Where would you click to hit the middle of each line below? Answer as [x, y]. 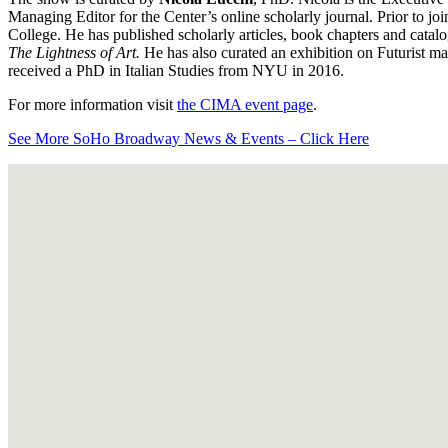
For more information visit [92, 105]
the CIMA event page [245, 105]
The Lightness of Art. [76, 53]
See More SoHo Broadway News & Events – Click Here [188, 139]
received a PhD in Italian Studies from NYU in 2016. [176, 71]
